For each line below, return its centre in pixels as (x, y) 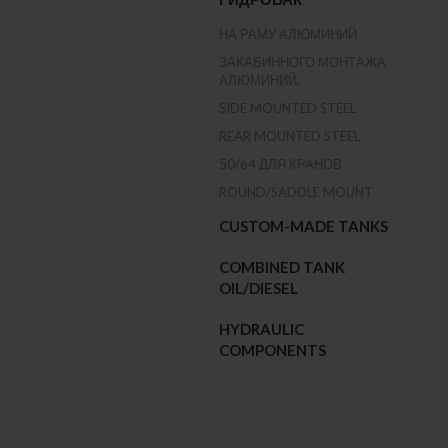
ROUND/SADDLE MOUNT (296, 192)
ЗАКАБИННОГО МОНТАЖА (303, 62)
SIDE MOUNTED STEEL (288, 108)
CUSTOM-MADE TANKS (304, 226)
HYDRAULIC (262, 329)
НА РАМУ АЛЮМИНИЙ (288, 34)
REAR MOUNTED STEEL (290, 136)
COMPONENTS (273, 350)
